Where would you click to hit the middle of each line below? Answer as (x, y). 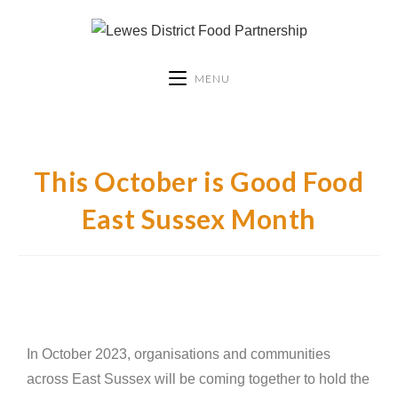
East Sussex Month (199, 218)
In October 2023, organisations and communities (179, 354)
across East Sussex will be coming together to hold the (198, 378)
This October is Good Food (199, 181)
